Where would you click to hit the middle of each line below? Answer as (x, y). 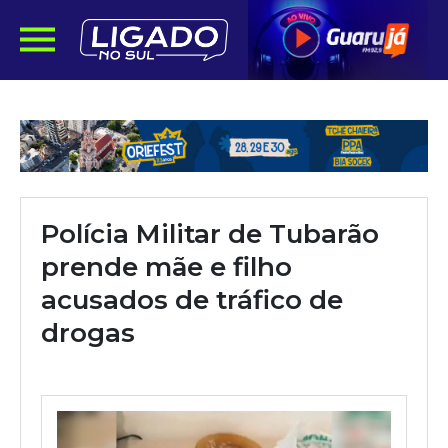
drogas (88, 333)
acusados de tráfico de (192, 300)
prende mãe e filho (166, 267)
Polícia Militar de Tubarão (210, 234)
